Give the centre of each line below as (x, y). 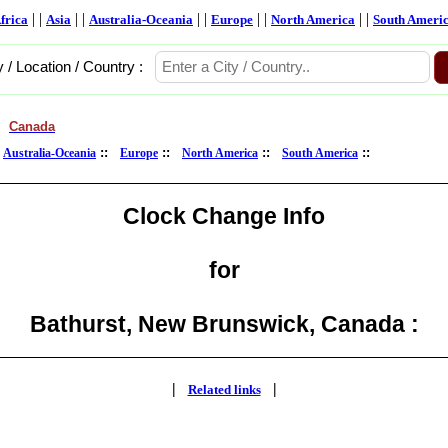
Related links (224, 389)
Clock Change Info (224, 215)
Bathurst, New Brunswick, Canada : (224, 323)
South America (320, 153)
